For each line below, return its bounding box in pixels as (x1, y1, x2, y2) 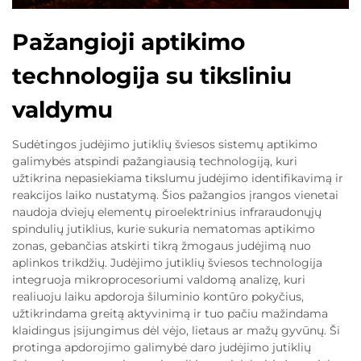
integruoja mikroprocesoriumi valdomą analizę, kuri (12, 272, 305, 287)
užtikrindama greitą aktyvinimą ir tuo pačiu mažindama (12, 306, 328, 321)
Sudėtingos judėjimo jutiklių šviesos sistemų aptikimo (12, 137, 317, 151)
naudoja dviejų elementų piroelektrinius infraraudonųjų (12, 205, 322, 219)
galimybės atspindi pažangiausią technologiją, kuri (12, 154, 297, 168)
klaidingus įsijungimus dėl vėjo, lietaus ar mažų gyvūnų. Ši (12, 323, 340, 338)
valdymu (12, 96, 113, 123)
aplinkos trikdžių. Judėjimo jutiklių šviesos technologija (12, 255, 322, 270)
